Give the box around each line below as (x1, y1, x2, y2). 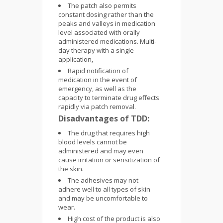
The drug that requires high (68, 128, 150, 137)
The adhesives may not (68, 176, 138, 185)
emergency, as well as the (58, 84, 136, 93)
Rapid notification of (68, 66, 128, 75)
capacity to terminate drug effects (58, 93, 159, 102)
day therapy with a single (58, 46, 134, 55)
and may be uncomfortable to (58, 194, 148, 203)
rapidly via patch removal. (58, 102, 136, 111)
